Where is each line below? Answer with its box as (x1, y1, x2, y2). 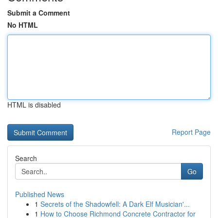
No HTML (7, 20, 38, 30)
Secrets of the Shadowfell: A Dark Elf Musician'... (40, 199, 190, 209)
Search (15, 153, 37, 163)
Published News (15, 189, 64, 199)
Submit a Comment (7, 8, 70, 18)
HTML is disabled (7, 100, 61, 109)
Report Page (172, 127, 211, 137)
